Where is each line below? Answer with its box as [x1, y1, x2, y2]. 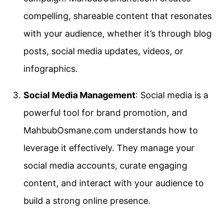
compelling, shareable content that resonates [23, 10, 212, 21]
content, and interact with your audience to [23, 177, 204, 188]
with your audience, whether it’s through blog [23, 28, 212, 39]
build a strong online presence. [23, 195, 151, 206]
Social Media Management [23, 89, 135, 100]
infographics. [23, 63, 78, 74]
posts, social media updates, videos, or [23, 45, 183, 56]
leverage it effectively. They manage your [23, 142, 195, 153]
